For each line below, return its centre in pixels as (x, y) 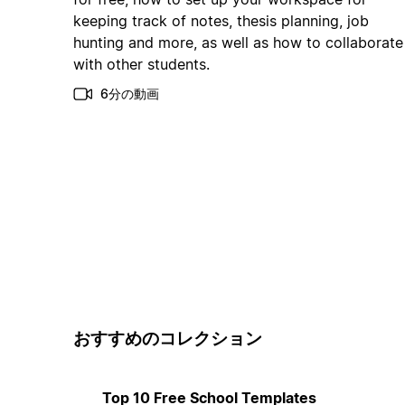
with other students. (141, 65)
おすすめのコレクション (167, 339)
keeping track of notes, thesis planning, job (221, 21)
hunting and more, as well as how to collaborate (238, 43)
